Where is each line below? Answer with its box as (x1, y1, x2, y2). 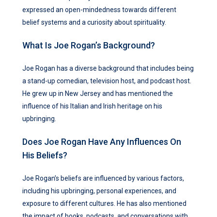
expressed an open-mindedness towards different (22, 6, 176, 14)
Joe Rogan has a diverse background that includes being (22, 64, 194, 73)
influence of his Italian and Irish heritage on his (22, 102, 162, 110)
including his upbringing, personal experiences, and (22, 187, 176, 195)
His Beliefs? (22, 150, 67, 161)
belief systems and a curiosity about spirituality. (22, 18, 166, 27)
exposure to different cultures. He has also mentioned (22, 200, 186, 208)
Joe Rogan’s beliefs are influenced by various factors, (22, 174, 184, 183)
